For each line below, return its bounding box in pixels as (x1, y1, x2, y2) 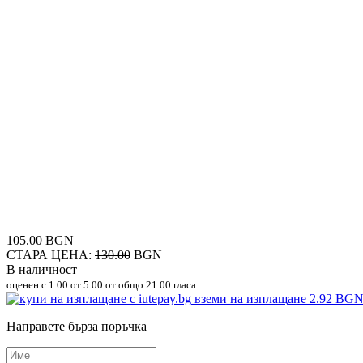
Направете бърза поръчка (6, 318, 147, 333)
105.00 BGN (6, 233, 74, 247)
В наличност (6, 262, 77, 276)
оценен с (6, 278, 49, 291)
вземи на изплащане (194, 291, 310, 305)
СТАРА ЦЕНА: (6, 247, 95, 262)
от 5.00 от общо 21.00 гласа (68, 278, 196, 291)
